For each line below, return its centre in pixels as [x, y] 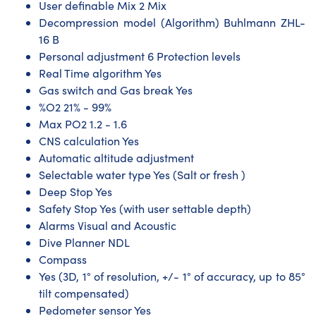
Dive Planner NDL [84, 242]
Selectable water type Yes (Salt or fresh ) [142, 174]
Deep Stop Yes [75, 191]
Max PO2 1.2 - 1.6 [83, 123]
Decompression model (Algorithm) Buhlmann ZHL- [172, 22]
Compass [63, 259]
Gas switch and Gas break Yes [116, 90]
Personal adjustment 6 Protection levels [140, 56]
